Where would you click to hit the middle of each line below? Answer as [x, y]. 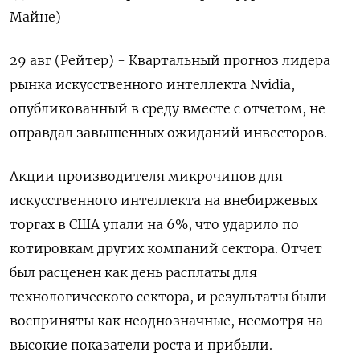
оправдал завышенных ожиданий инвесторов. [168, 133]
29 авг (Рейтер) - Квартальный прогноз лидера [170, 60]
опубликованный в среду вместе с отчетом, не [168, 108]
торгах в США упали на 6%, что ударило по [154, 224]
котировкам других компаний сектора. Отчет [166, 248]
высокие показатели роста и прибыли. [141, 345]
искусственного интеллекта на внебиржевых [164, 200]
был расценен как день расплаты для [133, 272]
